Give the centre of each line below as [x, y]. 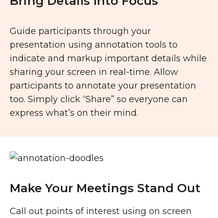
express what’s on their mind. [74, 113]
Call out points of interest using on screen [101, 211]
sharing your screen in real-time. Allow [94, 72]
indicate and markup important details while [108, 58]
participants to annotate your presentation [103, 86]
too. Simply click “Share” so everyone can [99, 99]
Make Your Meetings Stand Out [105, 188]
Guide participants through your [80, 31]
